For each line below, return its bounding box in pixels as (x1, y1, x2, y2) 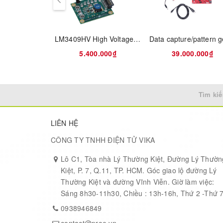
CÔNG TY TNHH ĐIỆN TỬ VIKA (51, 135, 155, 145)
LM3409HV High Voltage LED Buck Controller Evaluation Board (133, 34, 140, 44)
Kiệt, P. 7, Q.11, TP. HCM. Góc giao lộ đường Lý (61, 165, 217, 176)
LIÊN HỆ (51, 118, 78, 128)
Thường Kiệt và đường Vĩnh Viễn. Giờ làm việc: (61, 177, 215, 187)
